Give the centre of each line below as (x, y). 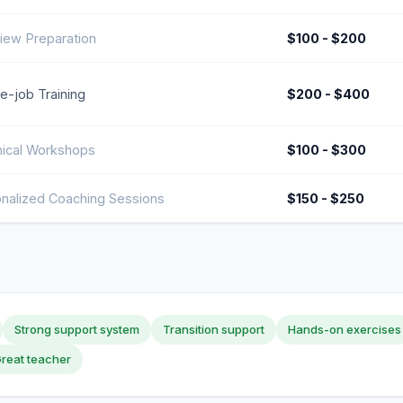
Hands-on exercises (345, 329)
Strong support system (77, 329)
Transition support (214, 329)
